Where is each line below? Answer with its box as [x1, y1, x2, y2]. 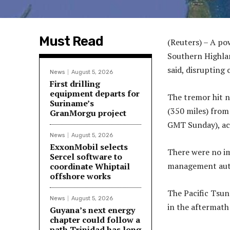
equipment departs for [50, 88, 140, 100]
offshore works [50, 170, 111, 182]
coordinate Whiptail [50, 161, 130, 172]
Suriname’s [50, 98, 94, 109]
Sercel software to [50, 151, 122, 163]
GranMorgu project [50, 107, 126, 119]
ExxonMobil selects [50, 141, 128, 153]
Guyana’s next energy [50, 204, 135, 216]
